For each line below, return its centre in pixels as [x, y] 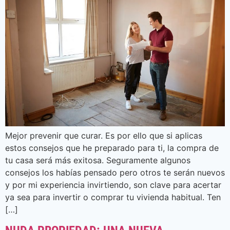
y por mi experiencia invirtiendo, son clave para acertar [113, 185]
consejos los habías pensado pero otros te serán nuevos [115, 173]
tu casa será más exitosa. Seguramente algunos [98, 160]
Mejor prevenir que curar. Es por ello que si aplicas [104, 136]
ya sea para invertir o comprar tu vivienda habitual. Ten [113, 197]
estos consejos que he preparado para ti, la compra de [112, 148]
